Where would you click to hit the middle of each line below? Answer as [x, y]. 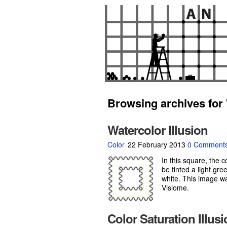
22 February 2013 [157, 144]
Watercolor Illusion [158, 130]
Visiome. [175, 187]
